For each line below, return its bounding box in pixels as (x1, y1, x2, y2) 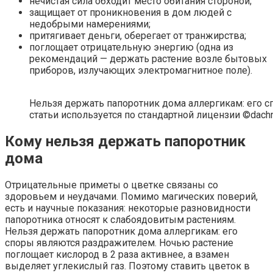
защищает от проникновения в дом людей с (29, 7, 232, 19)
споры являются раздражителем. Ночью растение (5, 237, 233, 249)
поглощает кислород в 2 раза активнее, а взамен (5, 249, 229, 261)
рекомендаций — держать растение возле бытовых (29, 53, 267, 65)
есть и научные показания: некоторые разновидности (5, 202, 250, 214)
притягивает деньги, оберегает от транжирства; (29, 30, 246, 42)
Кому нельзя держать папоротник (5, 133, 246, 151)
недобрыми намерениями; (29, 18, 151, 30)
